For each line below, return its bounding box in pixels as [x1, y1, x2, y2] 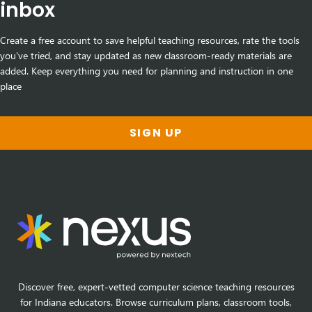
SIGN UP [129, 125, 183, 141]
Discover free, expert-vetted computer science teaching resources [17, 280, 295, 294]
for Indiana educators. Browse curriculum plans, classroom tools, [20, 295, 292, 309]
